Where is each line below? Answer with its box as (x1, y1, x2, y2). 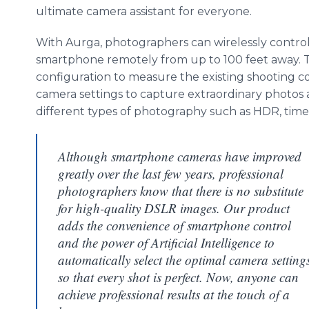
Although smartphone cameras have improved (58, 148, 301, 165)
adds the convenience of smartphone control (58, 217, 291, 234)
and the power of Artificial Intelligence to (58, 234, 275, 251)
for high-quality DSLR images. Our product (58, 199, 290, 217)
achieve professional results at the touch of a (58, 286, 290, 303)
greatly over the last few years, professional (58, 165, 283, 182)
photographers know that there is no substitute (58, 182, 303, 199)
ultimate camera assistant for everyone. (36, 5, 255, 18)
